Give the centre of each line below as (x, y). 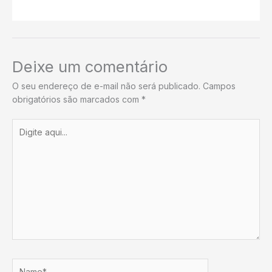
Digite (23, 124)
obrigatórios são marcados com (77, 99)
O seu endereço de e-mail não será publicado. (106, 86)
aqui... (23, 138)
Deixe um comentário (90, 66)
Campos (219, 86)
